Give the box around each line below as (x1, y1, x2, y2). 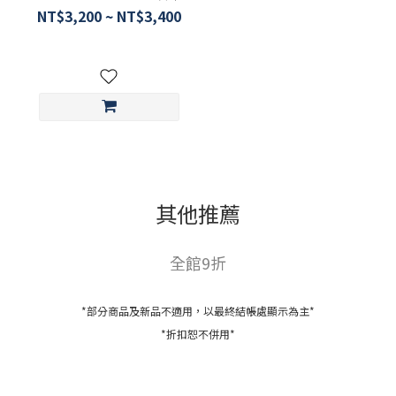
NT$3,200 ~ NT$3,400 (36, 4, 181, 27)
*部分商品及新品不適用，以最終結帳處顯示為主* (81, 302, 315, 318)
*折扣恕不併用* (161, 325, 235, 341)
